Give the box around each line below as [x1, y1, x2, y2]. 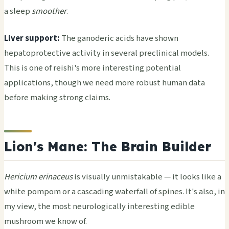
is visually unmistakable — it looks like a [73, 171, 221, 184]
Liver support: [4, 32, 60, 45]
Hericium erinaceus [4, 171, 73, 184]
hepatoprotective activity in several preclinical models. [4, 47, 209, 60]
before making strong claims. [4, 91, 110, 104]
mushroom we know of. [4, 215, 87, 228]
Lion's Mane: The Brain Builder [4, 138, 211, 154]
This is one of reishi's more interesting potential [4, 62, 181, 75]
